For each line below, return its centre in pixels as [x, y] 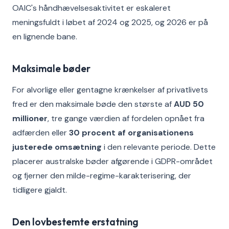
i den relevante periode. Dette [159, 147]
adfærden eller [41, 133]
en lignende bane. [45, 37]
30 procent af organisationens [131, 133]
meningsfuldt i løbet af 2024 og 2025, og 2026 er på [110, 22]
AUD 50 [189, 104]
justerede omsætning [57, 147]
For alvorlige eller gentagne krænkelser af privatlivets [110, 90]
